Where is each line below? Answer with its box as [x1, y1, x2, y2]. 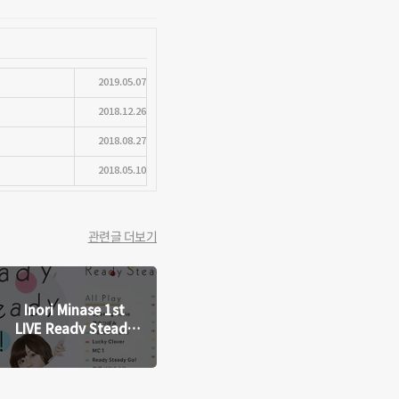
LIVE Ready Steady [14, 319, 134, 338]
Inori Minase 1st [24, 300, 125, 319]
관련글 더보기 [87, 227, 157, 245]
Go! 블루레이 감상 [21, 338, 127, 356]
